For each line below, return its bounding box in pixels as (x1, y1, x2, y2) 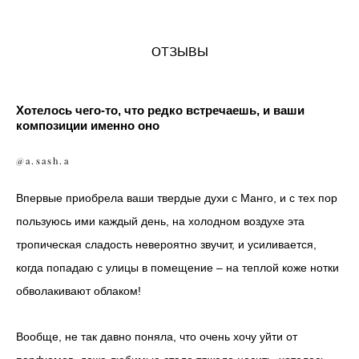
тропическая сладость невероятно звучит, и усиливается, (16, 238, 317, 252)
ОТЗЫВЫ (151, 43, 208, 63)
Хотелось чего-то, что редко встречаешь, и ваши (16, 103, 305, 118)
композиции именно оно (16, 119, 159, 133)
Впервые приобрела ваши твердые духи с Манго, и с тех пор (16, 192, 337, 205)
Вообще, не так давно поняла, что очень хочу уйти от (16, 330, 297, 344)
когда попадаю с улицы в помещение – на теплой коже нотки (16, 261, 339, 275)
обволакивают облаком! (16, 284, 141, 298)
